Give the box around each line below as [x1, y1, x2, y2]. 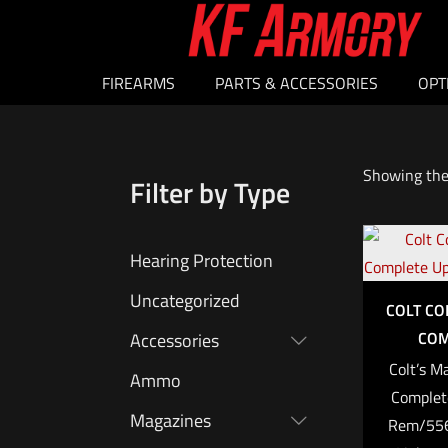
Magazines [130, 407, 211, 435]
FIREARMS [102, 71, 175, 96]
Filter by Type [130, 171, 290, 215]
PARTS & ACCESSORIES [215, 71, 378, 96]
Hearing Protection [130, 247, 273, 275]
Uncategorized [130, 287, 240, 315]
